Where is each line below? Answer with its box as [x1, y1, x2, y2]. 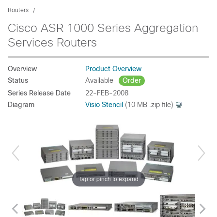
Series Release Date [8, 89, 71, 97]
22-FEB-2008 [85, 89, 128, 97]
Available [85, 77, 115, 84]
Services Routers [8, 36, 97, 49]
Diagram [8, 101, 34, 108]
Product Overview [85, 65, 141, 73]
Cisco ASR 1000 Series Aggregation [8, 21, 198, 34]
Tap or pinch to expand [78, 174, 139, 183]
